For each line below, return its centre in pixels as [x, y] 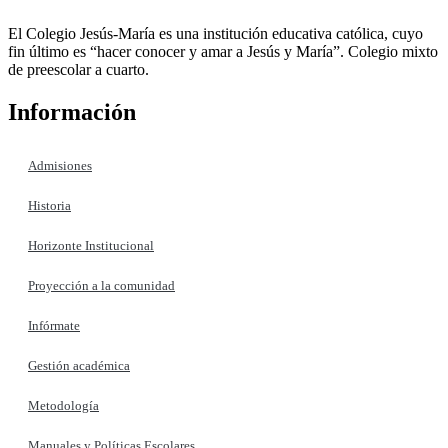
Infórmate [54, 326]
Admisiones [60, 166]
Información [72, 112]
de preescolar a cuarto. [78, 70]
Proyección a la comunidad [101, 286]
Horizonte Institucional [91, 246]
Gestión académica [79, 366]
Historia [49, 206]
